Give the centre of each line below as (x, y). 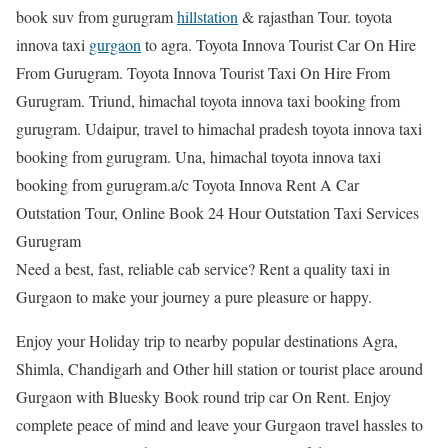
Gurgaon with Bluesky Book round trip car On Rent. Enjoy (203, 396)
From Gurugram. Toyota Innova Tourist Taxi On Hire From (203, 72)
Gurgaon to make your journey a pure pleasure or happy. (194, 296)
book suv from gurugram (96, 16)
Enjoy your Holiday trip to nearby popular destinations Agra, (207, 340)
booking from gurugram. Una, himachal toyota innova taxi (198, 156)
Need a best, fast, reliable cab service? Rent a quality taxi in (203, 268)
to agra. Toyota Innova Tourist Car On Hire (278, 44)
